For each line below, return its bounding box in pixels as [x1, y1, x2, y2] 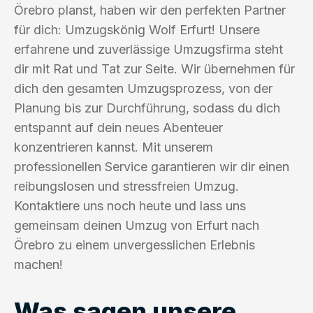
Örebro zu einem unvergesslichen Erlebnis [14, 237, 255, 252]
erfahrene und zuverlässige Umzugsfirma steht [14, 41, 283, 57]
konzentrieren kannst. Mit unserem [14, 139, 213, 154]
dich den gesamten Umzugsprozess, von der [14, 80, 272, 96]
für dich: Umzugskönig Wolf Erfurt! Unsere [14, 22, 260, 37]
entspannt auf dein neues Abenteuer [14, 119, 223, 135]
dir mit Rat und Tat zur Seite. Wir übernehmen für [14, 61, 295, 76]
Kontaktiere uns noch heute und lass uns [14, 198, 246, 213]
